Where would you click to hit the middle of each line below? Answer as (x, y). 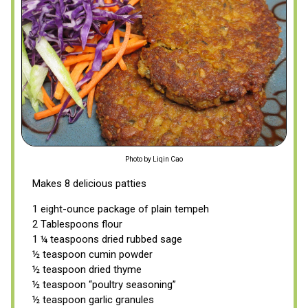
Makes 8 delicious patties (89, 183)
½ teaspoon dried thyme (87, 269)
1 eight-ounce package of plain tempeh (121, 209)
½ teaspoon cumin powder (92, 254)
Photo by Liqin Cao (154, 159)
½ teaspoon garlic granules (93, 299)
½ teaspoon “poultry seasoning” (104, 284)
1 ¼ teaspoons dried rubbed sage (107, 239)
